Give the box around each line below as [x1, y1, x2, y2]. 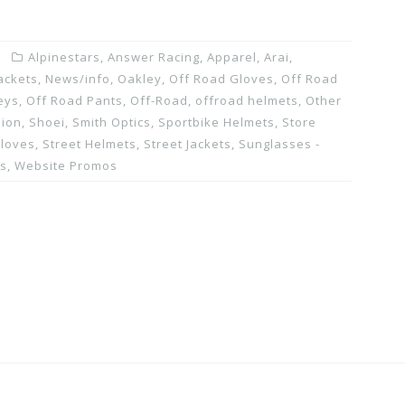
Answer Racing [108, 48, 200, 65]
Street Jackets [144, 135, 231, 152]
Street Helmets [42, 135, 137, 152]
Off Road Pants [26, 91, 123, 108]
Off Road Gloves [169, 70, 274, 87]
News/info [45, 70, 110, 87]
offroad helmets [195, 91, 298, 108]
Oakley [118, 70, 162, 87]
